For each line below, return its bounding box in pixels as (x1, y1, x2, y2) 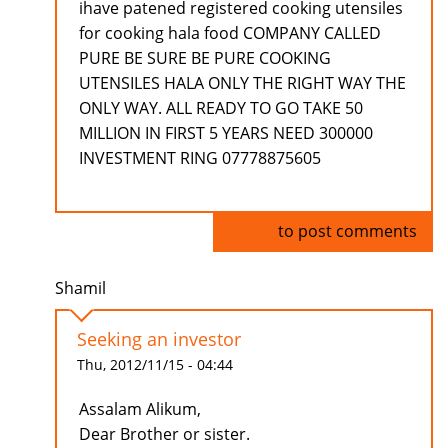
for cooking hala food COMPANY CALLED (79, 22, 381, 45)
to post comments (274, 220, 417, 243)
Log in (229, 220, 274, 243)
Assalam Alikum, (79, 398, 201, 421)
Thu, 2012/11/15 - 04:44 (77, 355, 233, 375)
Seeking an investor (77, 327, 241, 352)
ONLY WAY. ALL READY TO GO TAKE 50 (79, 97, 363, 120)
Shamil (55, 277, 106, 300)
